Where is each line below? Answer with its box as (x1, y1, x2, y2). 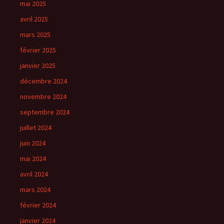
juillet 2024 (20, 122, 51, 132)
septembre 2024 (20, 107, 69, 116)
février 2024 (20, 200, 56, 209)
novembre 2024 (20, 91, 66, 101)
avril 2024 (20, 169, 48, 178)
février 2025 (20, 45, 56, 54)
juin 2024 (20, 138, 45, 147)
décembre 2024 (20, 76, 67, 85)
